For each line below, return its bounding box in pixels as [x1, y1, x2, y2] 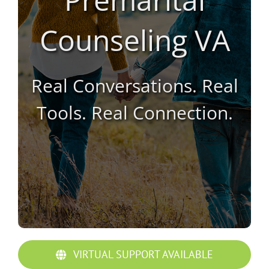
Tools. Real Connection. [36, 100, 233, 125]
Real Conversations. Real [31, 73, 238, 98]
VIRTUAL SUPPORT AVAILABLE [73, 247, 214, 262]
